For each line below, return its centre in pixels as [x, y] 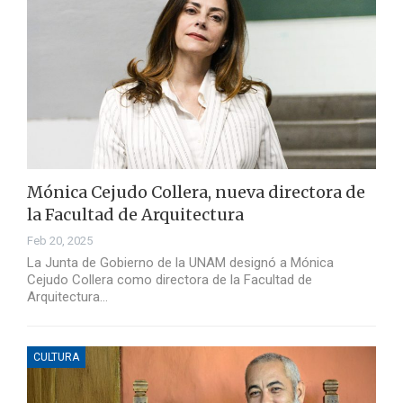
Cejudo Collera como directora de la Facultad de [170, 280]
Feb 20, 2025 [60, 241]
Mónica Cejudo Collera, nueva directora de [196, 193]
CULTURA [56, 358]
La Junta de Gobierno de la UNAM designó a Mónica [180, 263]
